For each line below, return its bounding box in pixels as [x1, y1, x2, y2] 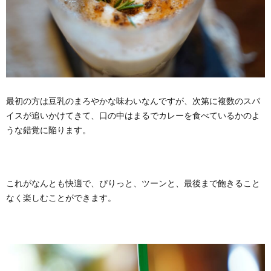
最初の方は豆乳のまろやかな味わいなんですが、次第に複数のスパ [6, 95, 260, 106]
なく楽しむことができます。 [6, 192, 116, 203]
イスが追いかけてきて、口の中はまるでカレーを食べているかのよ [6, 109, 260, 120]
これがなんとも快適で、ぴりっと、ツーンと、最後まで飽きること [6, 177, 260, 188]
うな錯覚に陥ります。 [6, 124, 91, 135]
